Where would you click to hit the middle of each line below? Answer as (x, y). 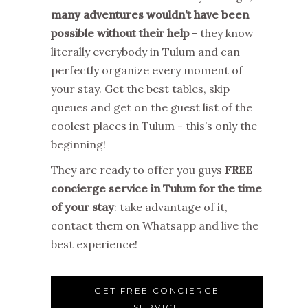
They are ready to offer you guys (138, 170)
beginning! (80, 145)
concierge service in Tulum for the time (156, 189)
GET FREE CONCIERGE (157, 291)
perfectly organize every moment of (147, 70)
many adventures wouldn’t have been (150, 15)
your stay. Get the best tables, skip (140, 89)
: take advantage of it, (171, 207)
